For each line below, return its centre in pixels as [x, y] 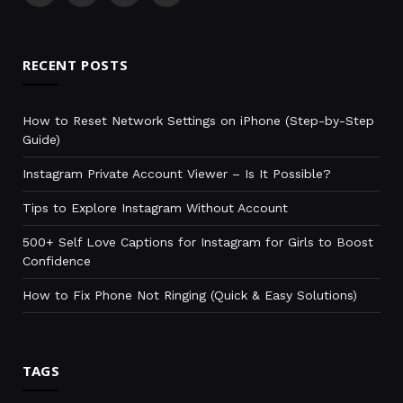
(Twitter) [106, 17]
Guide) [44, 139]
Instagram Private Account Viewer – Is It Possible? [177, 173]
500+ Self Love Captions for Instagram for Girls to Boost [198, 242]
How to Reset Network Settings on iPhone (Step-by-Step [198, 120]
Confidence [57, 260]
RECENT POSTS [76, 64]
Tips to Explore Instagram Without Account [157, 207]
